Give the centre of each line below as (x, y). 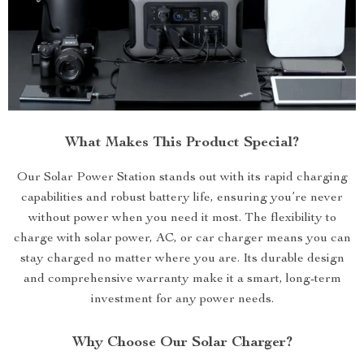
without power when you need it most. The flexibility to (182, 219)
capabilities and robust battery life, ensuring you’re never (182, 199)
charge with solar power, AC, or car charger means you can (182, 239)
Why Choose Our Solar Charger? (182, 343)
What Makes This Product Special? (182, 143)
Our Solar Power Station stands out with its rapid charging (182, 178)
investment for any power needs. (182, 300)
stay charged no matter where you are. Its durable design (182, 260)
